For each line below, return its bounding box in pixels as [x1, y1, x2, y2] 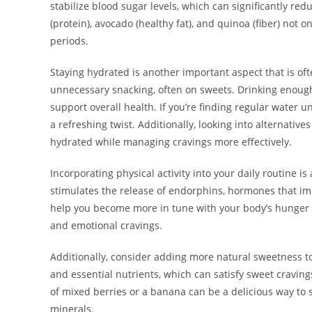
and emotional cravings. [50, 219, 162, 233]
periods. [50, 34, 88, 48]
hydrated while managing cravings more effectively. [50, 135, 292, 149]
